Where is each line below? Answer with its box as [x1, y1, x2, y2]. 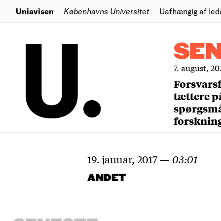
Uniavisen [16, 6, 54, 16]
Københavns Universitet [64, 6, 149, 16]
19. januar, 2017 [87, 152, 157, 166]
